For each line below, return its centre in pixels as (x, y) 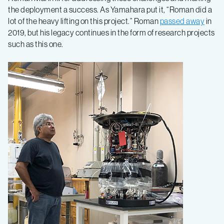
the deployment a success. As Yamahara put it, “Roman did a (110, 9)
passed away (182, 21)
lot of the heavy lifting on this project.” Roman (84, 21)
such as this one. (36, 44)
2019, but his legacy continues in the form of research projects (111, 32)
